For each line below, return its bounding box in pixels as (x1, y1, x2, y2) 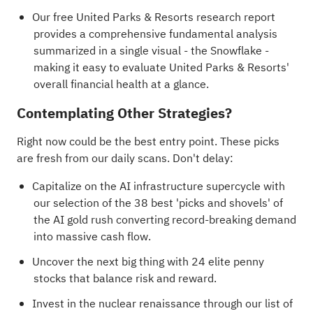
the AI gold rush (33, 211, 113, 228)
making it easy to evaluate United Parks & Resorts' (33, 59, 289, 76)
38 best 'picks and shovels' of (133, 194, 283, 212)
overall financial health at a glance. (33, 75, 209, 93)
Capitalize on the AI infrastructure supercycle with (31, 177, 285, 195)
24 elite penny (191, 253, 264, 270)
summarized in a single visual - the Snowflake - (33, 42, 269, 59)
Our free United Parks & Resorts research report (31, 8, 275, 26)
